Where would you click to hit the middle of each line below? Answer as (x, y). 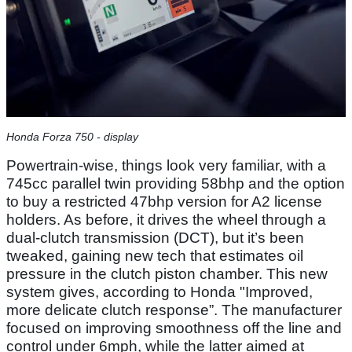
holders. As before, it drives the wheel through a (166, 220)
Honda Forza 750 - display (72, 137)
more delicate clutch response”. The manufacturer (174, 310)
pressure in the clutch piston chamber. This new (167, 274)
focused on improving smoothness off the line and (174, 328)
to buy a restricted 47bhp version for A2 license (164, 202)
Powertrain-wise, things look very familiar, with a (166, 166)
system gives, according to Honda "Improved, (159, 292)
